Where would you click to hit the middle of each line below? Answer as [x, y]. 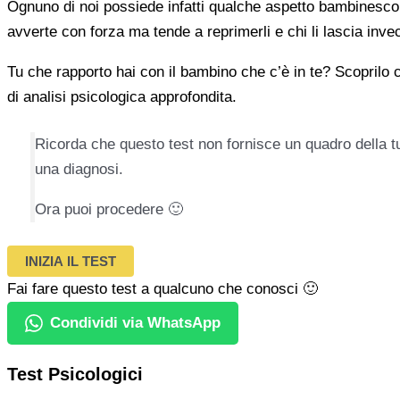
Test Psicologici [75, 375]
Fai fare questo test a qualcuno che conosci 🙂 [162, 288]
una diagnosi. [79, 170]
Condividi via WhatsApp [135, 322]
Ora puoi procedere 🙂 [108, 210]
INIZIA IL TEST [71, 261]
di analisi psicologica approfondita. [122, 96]
